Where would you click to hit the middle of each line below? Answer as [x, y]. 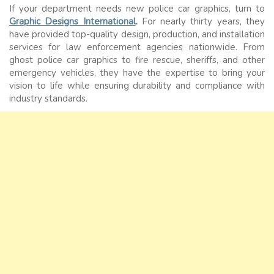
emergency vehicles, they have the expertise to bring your [137, 73]
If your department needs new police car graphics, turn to [137, 9]
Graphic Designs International [72, 22]
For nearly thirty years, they [201, 22]
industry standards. [48, 99]
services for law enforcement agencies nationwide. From [137, 47]
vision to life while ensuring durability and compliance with [137, 86]
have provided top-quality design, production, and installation [137, 35]
